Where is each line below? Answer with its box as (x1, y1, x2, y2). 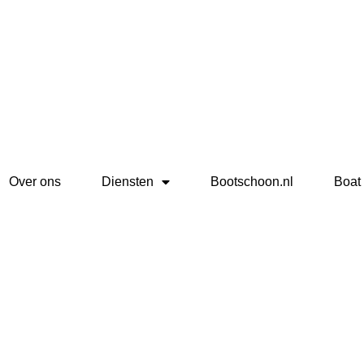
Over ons (9, 175, 62, 188)
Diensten (102, 175, 154, 188)
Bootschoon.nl (210, 175, 294, 188)
